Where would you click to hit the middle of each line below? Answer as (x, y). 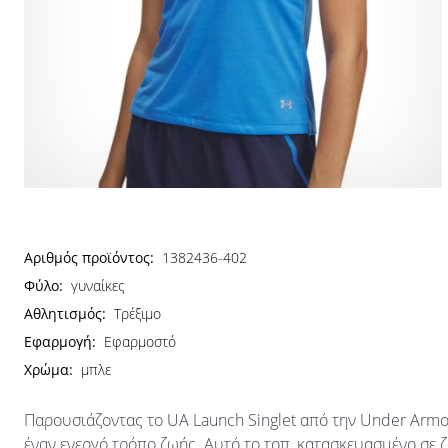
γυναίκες (98, 285)
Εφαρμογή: (60, 341)
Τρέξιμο (137, 313)
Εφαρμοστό (140, 341)
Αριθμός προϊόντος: (89, 257)
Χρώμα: (48, 369)
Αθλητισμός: (65, 313)
